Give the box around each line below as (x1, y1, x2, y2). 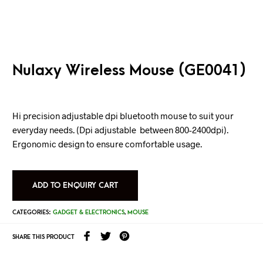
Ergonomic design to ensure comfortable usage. (12, 139, 202, 149)
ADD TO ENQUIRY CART (32, 180, 119, 190)
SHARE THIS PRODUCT (12, 233, 75, 241)
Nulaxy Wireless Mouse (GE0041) (12, 62, 246, 79)
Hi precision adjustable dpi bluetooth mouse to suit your (12, 110, 234, 121)
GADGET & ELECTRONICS (52, 209, 124, 217)
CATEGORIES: (12, 209, 53, 217)
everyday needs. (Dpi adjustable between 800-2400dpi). (12, 124, 228, 135)
